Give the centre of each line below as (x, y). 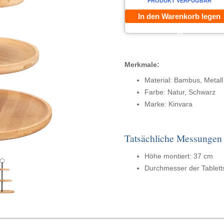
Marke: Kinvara (168, 104)
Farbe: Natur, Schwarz (180, 92)
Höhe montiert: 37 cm (178, 156)
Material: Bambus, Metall (183, 80)
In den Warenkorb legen (179, 16)
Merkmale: (142, 64)
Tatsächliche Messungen (173, 138)
